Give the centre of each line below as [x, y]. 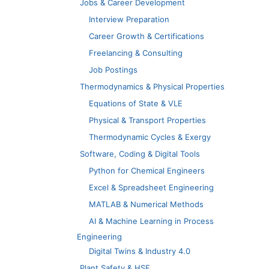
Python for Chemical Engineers [147, 170]
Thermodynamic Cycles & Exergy [150, 137]
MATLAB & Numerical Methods [146, 204]
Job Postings [113, 69]
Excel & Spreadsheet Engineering [151, 187]
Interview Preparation [129, 19]
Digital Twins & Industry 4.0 [140, 251]
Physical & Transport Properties [147, 120]
